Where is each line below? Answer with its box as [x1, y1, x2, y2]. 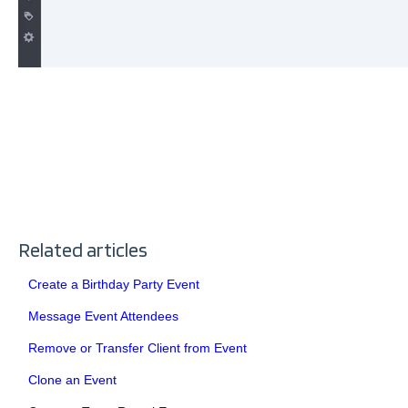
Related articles [17, 237, 148, 261]
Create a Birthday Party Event [27, 276, 199, 291]
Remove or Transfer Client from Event [27, 340, 247, 355]
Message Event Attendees [27, 308, 178, 323]
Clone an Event [27, 372, 117, 387]
